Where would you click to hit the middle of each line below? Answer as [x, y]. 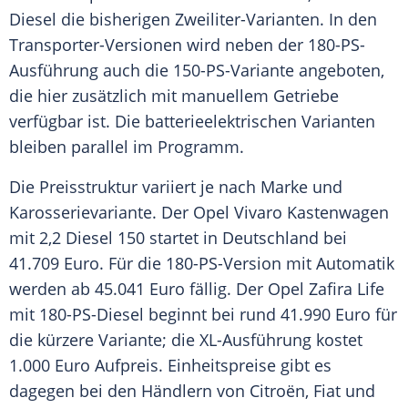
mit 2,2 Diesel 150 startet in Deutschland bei [178, 238]
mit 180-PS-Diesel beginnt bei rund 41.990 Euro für [203, 315]
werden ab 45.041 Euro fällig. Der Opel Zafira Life [197, 289]
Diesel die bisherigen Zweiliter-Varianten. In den [193, 20]
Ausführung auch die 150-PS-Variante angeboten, [197, 71]
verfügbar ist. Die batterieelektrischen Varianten [192, 122]
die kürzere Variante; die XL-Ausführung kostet [186, 340]
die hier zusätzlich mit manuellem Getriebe [174, 96]
